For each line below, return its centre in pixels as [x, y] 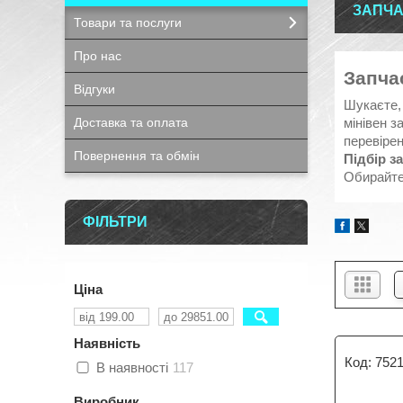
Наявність [107, 343]
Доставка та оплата [131, 122]
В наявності [132, 367]
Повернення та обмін [137, 156]
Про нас [98, 56]
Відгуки [94, 89]
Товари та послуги [128, 22]
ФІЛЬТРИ [115, 222]
